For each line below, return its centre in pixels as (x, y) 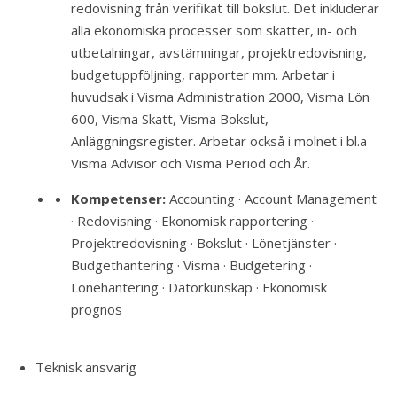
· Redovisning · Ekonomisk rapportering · (192, 221)
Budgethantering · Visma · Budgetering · (191, 265)
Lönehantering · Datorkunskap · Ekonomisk (199, 287)
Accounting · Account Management (271, 198)
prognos (97, 309)
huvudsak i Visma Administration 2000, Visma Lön (220, 97)
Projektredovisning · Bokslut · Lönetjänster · (204, 243)
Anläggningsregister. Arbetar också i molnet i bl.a (219, 141)
